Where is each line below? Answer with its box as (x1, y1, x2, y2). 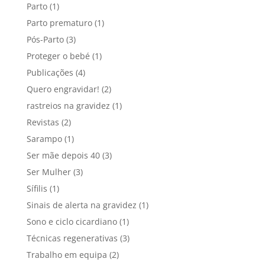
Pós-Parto (26, 33, 64, 45)
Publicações (26, 66, 73, 78)
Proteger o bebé (26, 50, 90, 62)
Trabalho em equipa (26, 248, 107, 260)
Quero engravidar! (26, 83, 99, 95)
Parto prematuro (26, 17, 92, 28)
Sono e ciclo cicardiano (26, 215, 117, 227)
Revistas (26, 116, 59, 128)
